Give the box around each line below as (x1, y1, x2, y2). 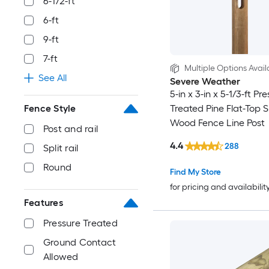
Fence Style (24, 103, 76, 115)
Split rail (43, 142, 79, 154)
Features (24, 197, 63, 209)
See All (38, 72, 67, 84)
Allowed (43, 251, 79, 263)
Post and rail (43, 123, 98, 135)
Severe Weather (169, 76, 240, 88)
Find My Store (169, 166, 221, 177)
